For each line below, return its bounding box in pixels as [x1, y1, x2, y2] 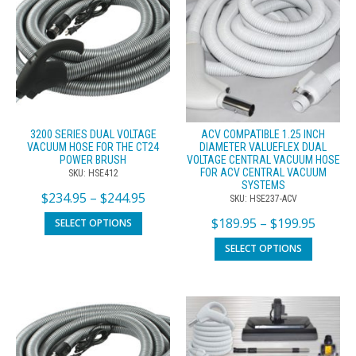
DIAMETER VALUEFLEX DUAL [199, 141, 327, 154]
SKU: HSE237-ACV [229, 193, 297, 205]
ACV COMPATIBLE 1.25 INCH [201, 128, 325, 141]
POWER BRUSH [60, 153, 126, 167]
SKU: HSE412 [68, 168, 118, 180]
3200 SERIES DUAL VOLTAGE [29, 128, 157, 141]
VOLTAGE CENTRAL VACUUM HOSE [186, 153, 340, 167]
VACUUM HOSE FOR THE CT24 [27, 141, 159, 154]
